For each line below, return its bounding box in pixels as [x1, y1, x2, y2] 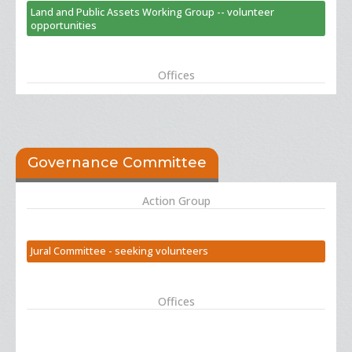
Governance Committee [27, 154, 207, 172]
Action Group [141, 193, 211, 209]
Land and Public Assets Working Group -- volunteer [31, 4, 275, 19]
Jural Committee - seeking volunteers [31, 244, 209, 258]
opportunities [31, 17, 97, 32]
